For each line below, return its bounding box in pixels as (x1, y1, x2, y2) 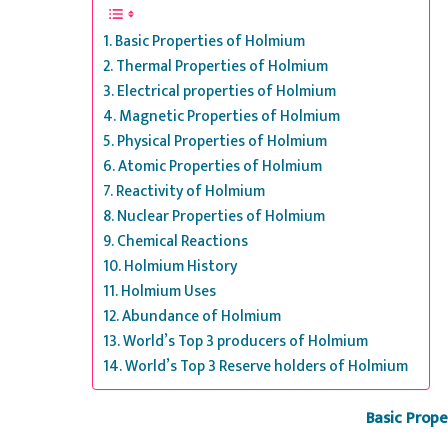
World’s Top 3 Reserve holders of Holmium (125, 353, 409, 379)
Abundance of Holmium (122, 303, 282, 329)
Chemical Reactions (117, 228, 249, 254)
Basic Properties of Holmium (115, 28, 306, 54)
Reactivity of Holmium (116, 178, 266, 204)
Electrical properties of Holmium (117, 78, 337, 104)
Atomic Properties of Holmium (118, 153, 323, 179)
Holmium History (124, 253, 238, 279)
